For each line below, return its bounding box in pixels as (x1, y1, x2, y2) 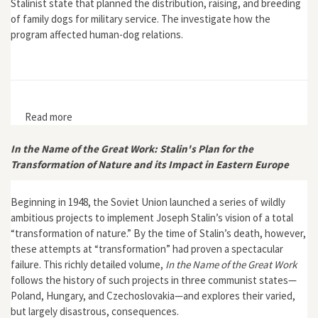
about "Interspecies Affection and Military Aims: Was (72, 109, 302, 124)
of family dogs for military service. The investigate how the (11, 12, 270, 26)
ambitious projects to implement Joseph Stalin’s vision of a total (11, 211, 293, 224)
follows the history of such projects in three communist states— (11, 273, 297, 287)
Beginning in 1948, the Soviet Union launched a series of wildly (11, 195, 285, 209)
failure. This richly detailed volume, (11, 258, 165, 271)
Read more (25, 109, 72, 124)
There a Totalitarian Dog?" (72, 125, 187, 139)
